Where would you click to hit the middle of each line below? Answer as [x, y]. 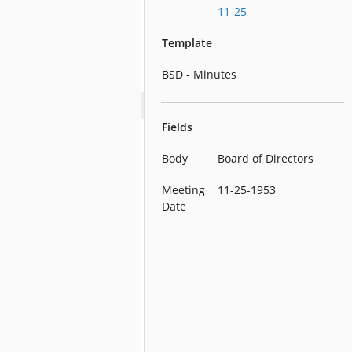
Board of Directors [266, 158]
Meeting [184, 190]
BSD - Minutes [200, 74]
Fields [178, 127]
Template [187, 43]
